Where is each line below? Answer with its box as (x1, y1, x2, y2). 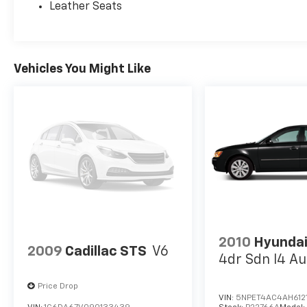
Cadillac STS (65, 244, 147, 258)
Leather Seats (49, 1, 123, 13)
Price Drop (38, 282, 78, 291)
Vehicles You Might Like (14, 63, 151, 76)
